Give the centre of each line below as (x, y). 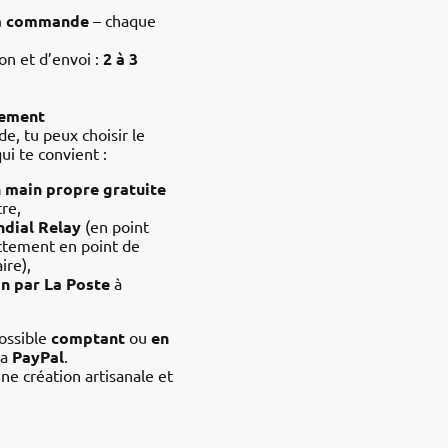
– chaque (122, 20)
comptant (88, 338)
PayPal (38, 357)
